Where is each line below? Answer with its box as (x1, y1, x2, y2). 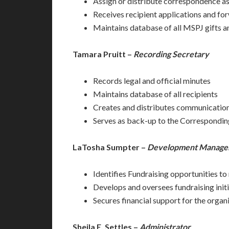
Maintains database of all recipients (93, 89, 218, 99)
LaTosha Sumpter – (73, 142, 147, 152)
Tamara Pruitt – (73, 49, 133, 59)
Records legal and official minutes (93, 76, 211, 85)
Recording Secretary (133, 49, 209, 59)
